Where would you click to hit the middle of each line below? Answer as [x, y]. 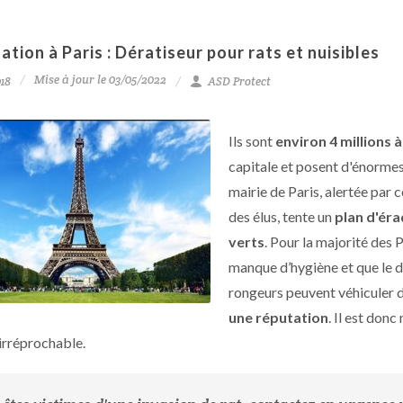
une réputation [278, 317]
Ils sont [252, 141]
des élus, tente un [282, 216]
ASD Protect [238, 81]
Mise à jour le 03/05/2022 [100, 80]
